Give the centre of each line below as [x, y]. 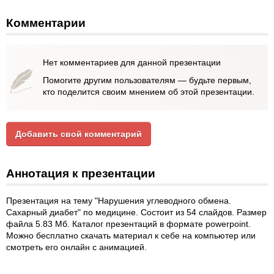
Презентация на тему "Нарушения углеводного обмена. [119, 201]
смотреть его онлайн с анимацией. [76, 247]
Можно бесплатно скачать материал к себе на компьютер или [131, 235]
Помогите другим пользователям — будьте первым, [147, 80]
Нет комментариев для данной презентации [132, 62]
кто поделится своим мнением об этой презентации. [149, 92]
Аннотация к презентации [81, 173]
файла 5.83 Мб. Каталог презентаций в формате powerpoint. [128, 224]
